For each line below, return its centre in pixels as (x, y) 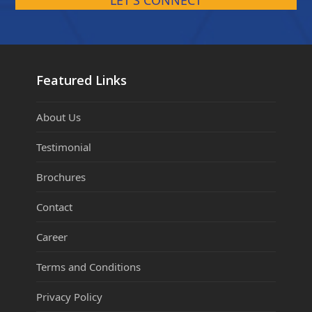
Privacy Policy (70, 297)
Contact (55, 207)
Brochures (61, 177)
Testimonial (64, 147)
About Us (59, 117)
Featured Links (82, 80)
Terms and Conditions (89, 267)
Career (52, 237)
